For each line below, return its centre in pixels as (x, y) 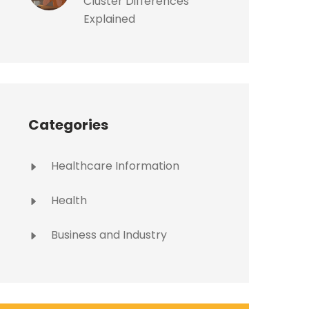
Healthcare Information (114, 166)
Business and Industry (108, 235)
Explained (109, 19)
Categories (68, 125)
